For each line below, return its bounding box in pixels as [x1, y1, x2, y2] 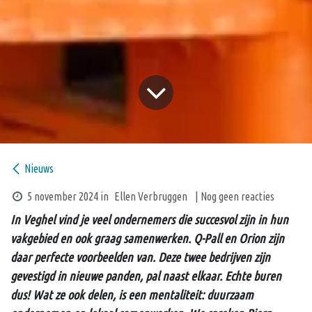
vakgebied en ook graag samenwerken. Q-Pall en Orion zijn [10, 231, 284, 245]
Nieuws [24, 162, 54, 175]
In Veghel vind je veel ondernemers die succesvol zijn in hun [10, 212, 288, 226]
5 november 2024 [26, 189, 98, 203]
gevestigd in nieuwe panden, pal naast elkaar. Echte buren [10, 268, 281, 283]
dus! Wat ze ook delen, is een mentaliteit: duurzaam [10, 287, 253, 302]
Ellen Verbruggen [114, 189, 187, 203]
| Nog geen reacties [194, 189, 274, 203]
